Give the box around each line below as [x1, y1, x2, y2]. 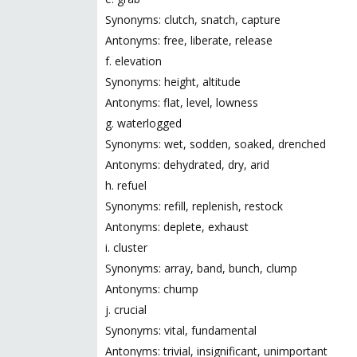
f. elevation [105, 53, 162, 69]
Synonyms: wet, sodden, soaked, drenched [105, 136, 326, 151]
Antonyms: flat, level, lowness [105, 95, 258, 110]
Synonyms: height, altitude [105, 74, 241, 89]
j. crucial [105, 302, 147, 317]
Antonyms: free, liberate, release [105, 33, 273, 48]
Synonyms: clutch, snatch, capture [105, 12, 280, 27]
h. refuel [105, 178, 147, 193]
